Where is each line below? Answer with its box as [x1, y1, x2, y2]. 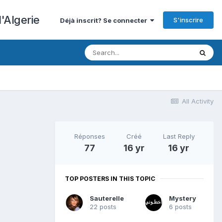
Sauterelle [90, 194, 124, 203]
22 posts [90, 203, 116, 211]
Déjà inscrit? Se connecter [60, 16, 150, 24]
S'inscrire [173, 15, 203, 24]
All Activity [182, 97, 214, 105]
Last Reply [163, 132, 195, 140]
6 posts [169, 203, 192, 211]
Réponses [74, 132, 105, 140]
